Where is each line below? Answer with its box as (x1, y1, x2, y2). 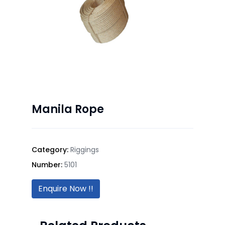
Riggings (70, 144, 99, 155)
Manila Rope (32, 101, 104, 117)
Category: (32, 144, 70, 155)
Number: (32, 159, 64, 170)
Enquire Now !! (38, 182, 93, 194)
